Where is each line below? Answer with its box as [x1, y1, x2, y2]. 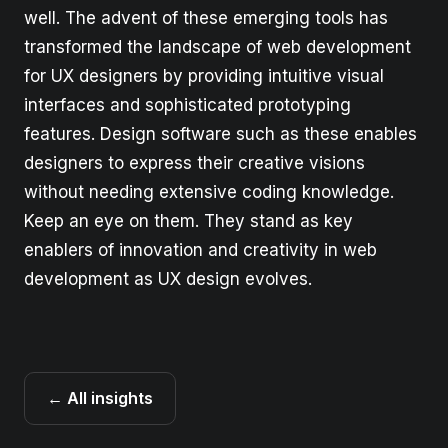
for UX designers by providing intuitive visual [24, 66, 384, 87]
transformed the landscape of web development [24, 37, 411, 58]
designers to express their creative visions [24, 153, 365, 174]
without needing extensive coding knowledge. [24, 182, 394, 203]
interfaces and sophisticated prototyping [24, 95, 351, 116]
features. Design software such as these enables [24, 124, 417, 145]
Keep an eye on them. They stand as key [24, 211, 353, 232]
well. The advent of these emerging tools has [24, 8, 388, 29]
